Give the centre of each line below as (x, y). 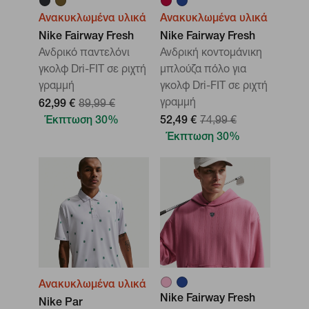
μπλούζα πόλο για (203, 70)
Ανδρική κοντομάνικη (211, 54)
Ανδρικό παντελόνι (84, 54)
